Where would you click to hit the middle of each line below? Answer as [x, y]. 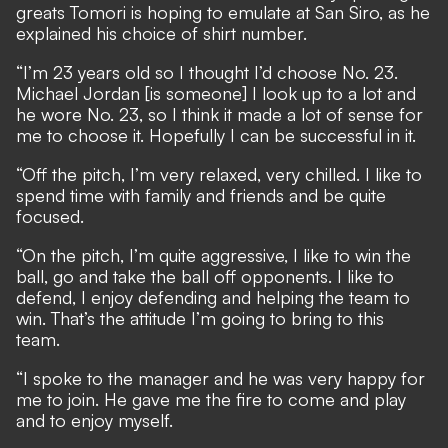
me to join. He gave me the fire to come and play [211, 399]
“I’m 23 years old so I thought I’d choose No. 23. [207, 72]
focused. [50, 216]
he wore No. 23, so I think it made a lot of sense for [219, 114]
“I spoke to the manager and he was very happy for [220, 378]
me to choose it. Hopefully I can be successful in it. [216, 135]
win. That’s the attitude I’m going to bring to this [200, 318]
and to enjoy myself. [94, 420]
